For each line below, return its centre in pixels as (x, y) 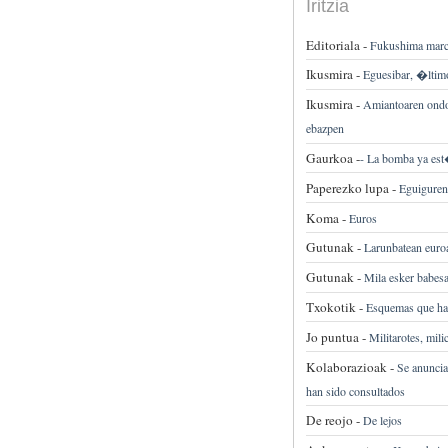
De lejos (382, 420)
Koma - (325, 217)
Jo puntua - (335, 336)
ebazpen (324, 128)
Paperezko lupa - (350, 187)
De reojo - (332, 420)
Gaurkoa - (332, 158)
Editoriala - (336, 44)
